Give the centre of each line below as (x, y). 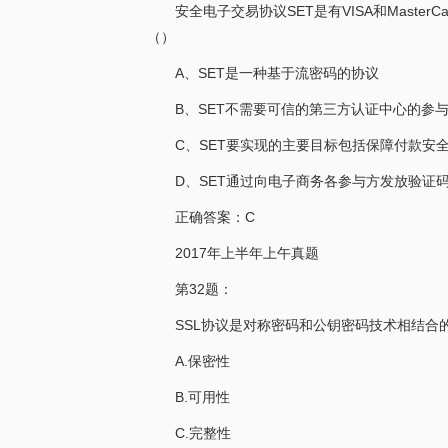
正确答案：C (215, 217)
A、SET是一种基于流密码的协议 (277, 73)
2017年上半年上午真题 (247, 253)
